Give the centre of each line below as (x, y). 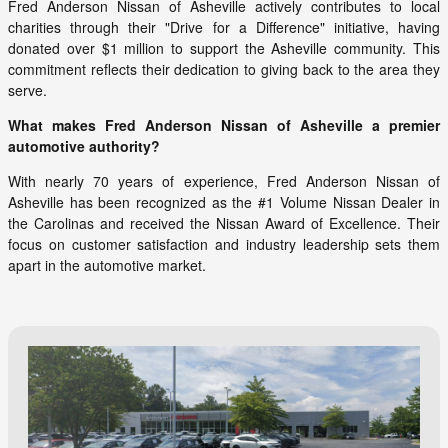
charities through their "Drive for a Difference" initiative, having (224, 26)
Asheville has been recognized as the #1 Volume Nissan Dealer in (224, 201)
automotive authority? (84, 145)
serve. (27, 89)
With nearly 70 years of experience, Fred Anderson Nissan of (224, 180)
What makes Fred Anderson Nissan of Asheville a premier (224, 124)
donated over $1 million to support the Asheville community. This (224, 47)
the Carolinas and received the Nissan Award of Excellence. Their (224, 222)
